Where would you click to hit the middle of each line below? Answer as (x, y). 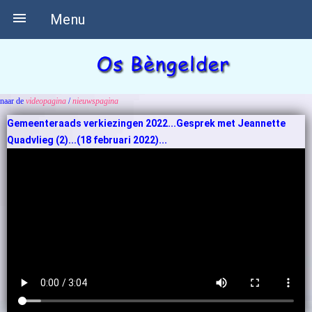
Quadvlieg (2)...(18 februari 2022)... (87, 140)
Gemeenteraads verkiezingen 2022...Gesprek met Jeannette (146, 123)
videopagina (47, 101)
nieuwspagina (95, 101)
